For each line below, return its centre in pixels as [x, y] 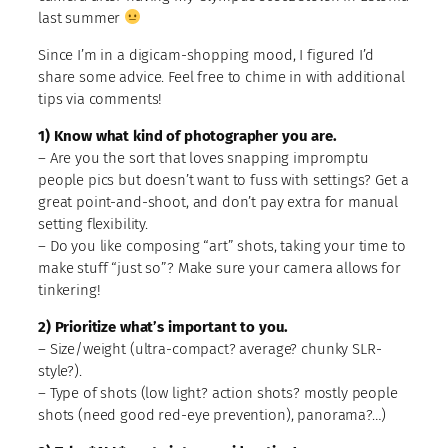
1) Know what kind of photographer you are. [187, 135]
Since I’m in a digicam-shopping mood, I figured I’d [206, 54]
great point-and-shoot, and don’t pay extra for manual [218, 201]
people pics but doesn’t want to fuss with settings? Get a [223, 179]
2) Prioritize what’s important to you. [163, 326]
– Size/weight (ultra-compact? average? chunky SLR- [210, 348]
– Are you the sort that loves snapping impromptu [203, 157]
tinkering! [69, 289]
